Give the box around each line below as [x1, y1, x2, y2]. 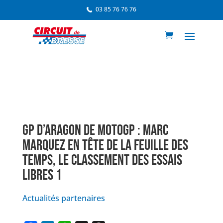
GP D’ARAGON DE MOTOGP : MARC [22, 121, 168, 140]
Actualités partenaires [22, 193, 105, 204]
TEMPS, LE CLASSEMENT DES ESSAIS [22, 151, 182, 170]
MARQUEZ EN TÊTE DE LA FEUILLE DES [22, 136, 188, 155]
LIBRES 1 [22, 166, 62, 185]
